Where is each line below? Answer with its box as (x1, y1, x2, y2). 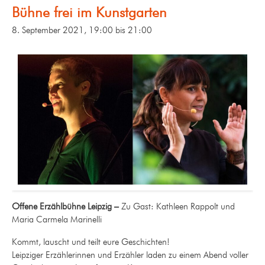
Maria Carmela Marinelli (12, 214, 102, 225)
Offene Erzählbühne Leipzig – (12, 201, 121, 212)
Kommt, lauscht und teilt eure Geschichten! (12, 237, 170, 248)
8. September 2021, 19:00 (12, 24, 113, 35)
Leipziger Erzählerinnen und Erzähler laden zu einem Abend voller (12, 250, 248, 261)
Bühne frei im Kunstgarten (12, 3, 167, 21)
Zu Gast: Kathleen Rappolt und (121, 201, 235, 212)
